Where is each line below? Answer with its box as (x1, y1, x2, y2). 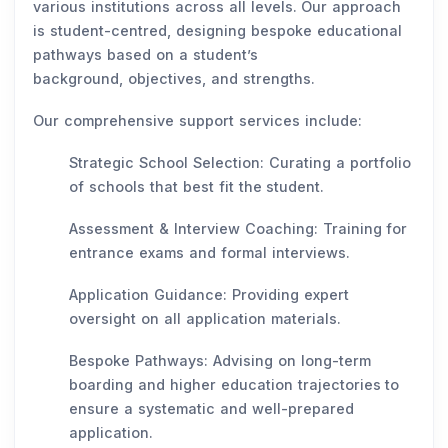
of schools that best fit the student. (69, 178, 330, 196)
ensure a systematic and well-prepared (69, 400, 354, 418)
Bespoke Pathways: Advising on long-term (69, 352, 371, 370)
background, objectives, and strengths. (33, 70, 320, 88)
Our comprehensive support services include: (33, 112, 367, 130)
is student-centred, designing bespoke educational (33, 22, 402, 40)
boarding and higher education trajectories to (69, 376, 400, 394)
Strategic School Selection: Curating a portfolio (69, 154, 411, 172)
